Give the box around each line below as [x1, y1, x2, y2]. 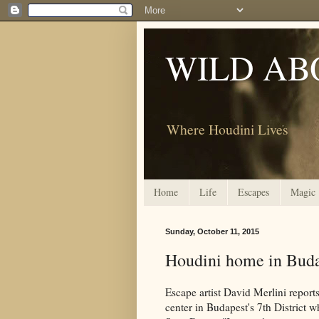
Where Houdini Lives [167, 119, 288, 139]
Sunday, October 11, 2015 [165, 226, 259, 236]
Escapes [238, 185, 269, 199]
